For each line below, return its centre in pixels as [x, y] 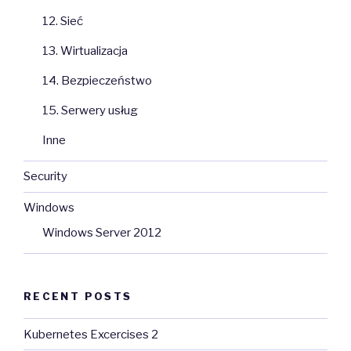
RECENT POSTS [78, 296]
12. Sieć [63, 21]
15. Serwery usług [90, 110]
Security [45, 177]
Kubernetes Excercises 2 [91, 334]
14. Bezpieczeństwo [97, 80]
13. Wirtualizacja [85, 51]
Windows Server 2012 [102, 232]
